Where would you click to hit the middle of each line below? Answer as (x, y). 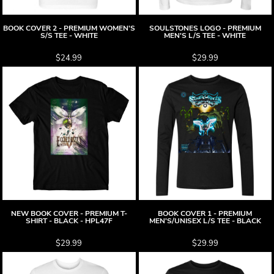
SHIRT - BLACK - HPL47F (69, 220)
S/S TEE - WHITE (69, 35)
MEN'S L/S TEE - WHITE (205, 35)
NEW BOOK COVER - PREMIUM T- (69, 213)
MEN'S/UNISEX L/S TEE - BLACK (205, 220)
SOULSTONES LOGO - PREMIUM (205, 28)
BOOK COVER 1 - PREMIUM (205, 213)
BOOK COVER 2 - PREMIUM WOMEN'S (69, 28)
